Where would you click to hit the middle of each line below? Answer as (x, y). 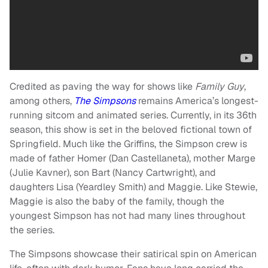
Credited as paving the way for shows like (102, 86)
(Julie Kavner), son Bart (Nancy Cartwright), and (113, 173)
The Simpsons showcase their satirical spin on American (133, 254)
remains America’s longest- (197, 101)
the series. (33, 230)
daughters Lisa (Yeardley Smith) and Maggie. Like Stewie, (133, 187)
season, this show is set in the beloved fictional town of (131, 130)
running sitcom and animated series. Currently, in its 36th (133, 115)
